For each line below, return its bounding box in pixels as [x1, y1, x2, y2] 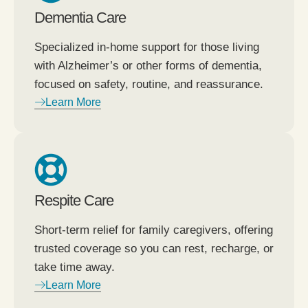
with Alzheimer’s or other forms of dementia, [34, 58, 262, 72]
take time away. [34, 260, 115, 274]
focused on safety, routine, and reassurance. [34, 77, 263, 91]
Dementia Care [34, 8, 126, 26]
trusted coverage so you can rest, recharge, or [34, 241, 274, 255]
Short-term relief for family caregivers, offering [34, 223, 273, 236]
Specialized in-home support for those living [34, 40, 259, 54]
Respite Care [34, 191, 113, 209]
